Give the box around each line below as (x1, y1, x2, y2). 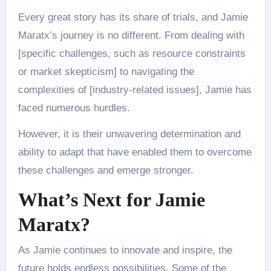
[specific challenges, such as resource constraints (18, 48, 246, 60)
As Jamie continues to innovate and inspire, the (18, 244, 232, 256)
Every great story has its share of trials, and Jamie (18, 11, 248, 24)
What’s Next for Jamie (18, 189, 205, 211)
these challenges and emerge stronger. (18, 165, 194, 177)
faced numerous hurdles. (18, 102, 130, 114)
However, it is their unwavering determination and (18, 128, 241, 140)
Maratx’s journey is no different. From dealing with (18, 30, 244, 42)
